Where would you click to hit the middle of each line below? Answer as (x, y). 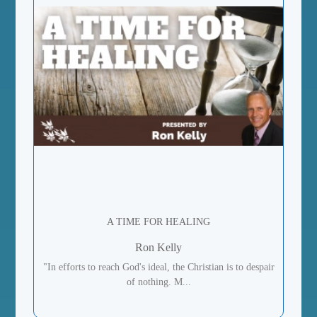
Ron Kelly (158, 248)
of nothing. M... (158, 282)
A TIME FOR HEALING (158, 222)
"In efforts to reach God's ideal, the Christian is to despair (158, 267)
